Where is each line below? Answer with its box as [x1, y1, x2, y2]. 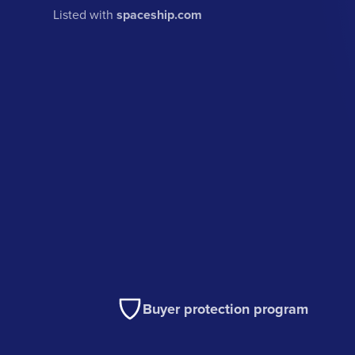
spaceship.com [116, 6, 203, 25]
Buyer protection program [143, 299, 309, 320]
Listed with [53, 6, 117, 24]
